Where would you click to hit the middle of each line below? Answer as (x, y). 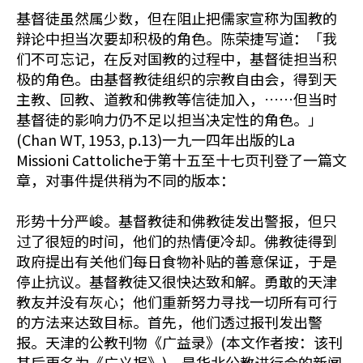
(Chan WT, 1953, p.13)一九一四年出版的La (156, 139)
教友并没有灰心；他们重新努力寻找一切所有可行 (177, 301)
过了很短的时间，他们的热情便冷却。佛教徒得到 (177, 241)
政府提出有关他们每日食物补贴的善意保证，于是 (177, 261)
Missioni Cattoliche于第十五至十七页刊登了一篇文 (181, 160)
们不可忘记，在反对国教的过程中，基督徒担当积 (177, 58)
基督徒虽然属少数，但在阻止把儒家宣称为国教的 (177, 18)
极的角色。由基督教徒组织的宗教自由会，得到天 (177, 79)
